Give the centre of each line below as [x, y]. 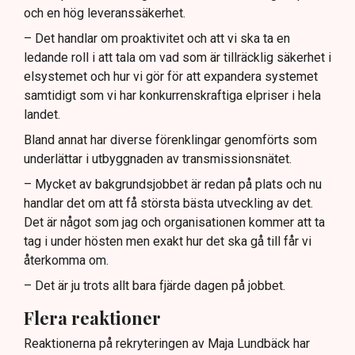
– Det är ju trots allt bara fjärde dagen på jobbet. [155, 285]
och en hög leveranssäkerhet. [105, 13]
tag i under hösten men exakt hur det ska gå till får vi [168, 241]
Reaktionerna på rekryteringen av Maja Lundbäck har [167, 344]
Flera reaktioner [92, 317]
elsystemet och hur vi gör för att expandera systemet [171, 76]
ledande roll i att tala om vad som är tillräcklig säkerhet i [177, 57]
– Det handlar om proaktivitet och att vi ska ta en [157, 38]
